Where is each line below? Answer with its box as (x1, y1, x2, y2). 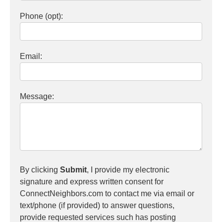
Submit (60, 166, 87, 174)
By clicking (20, 166, 60, 174)
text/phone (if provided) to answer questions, (20, 201, 174, 210)
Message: (20, 92, 54, 101)
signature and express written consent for (20, 177, 164, 186)
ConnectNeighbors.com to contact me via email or (20, 189, 194, 198)
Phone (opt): (20, 12, 63, 20)
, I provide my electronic (87, 166, 169, 174)
